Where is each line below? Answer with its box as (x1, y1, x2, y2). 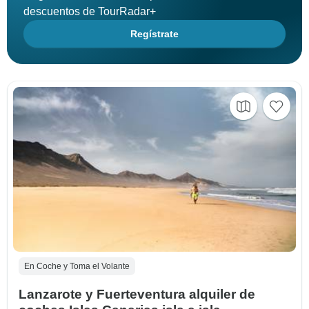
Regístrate (130, 28, 179, 40)
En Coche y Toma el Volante (24, 261, 130, 272)
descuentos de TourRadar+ (23, 6, 156, 18)
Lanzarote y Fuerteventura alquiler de (19, 287, 255, 302)
